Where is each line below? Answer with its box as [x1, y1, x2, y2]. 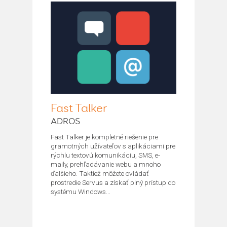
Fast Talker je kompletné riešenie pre [51, 132, 158, 141]
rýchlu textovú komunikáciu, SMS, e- [51, 150, 160, 159]
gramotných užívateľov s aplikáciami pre [51, 141, 175, 150]
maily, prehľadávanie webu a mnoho [51, 160, 161, 168]
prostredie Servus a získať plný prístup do [51, 178, 175, 186]
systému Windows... [51, 187, 110, 196]
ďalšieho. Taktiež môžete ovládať [51, 169, 149, 177]
